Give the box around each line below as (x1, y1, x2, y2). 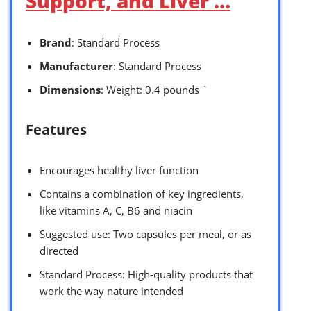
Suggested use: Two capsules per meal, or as (40, 226, 251, 241)
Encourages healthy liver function (40, 162, 199, 177)
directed (40, 243, 78, 258)
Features (26, 119, 87, 139)
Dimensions (40, 82, 101, 96)
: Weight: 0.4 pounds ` (101, 82, 208, 96)
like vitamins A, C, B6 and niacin (40, 203, 192, 217)
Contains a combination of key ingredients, (40, 186, 244, 201)
